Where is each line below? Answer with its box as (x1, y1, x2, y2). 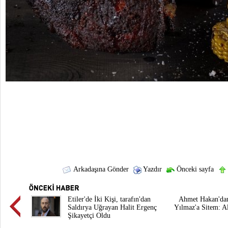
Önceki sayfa (174, 165, 214, 173)
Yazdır (141, 165, 162, 173)
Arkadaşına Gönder (71, 165, 129, 173)
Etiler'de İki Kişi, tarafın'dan (68, 195, 151, 203)
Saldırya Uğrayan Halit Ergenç (68, 204, 157, 211)
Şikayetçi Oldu (68, 212, 110, 219)
